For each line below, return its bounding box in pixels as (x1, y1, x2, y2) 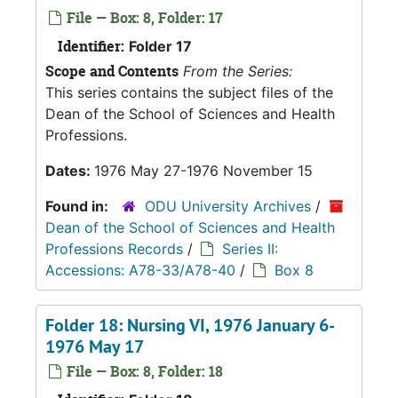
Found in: (45, 197, 112, 215)
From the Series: (183, 62, 292, 80)
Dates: (45, 162, 94, 179)
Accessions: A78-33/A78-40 (45, 261, 235, 279)
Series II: (222, 240, 278, 258)
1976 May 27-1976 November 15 (94, 162, 313, 179)
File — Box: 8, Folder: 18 (63, 362, 223, 381)
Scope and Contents (45, 61, 179, 81)
